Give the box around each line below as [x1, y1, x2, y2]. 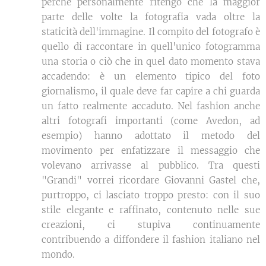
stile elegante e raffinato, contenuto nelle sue [42, 204, 260, 216]
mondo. [42, 248, 77, 260]
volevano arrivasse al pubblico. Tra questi [42, 159, 260, 171]
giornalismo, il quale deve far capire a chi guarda [42, 85, 260, 97]
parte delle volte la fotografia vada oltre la [42, 11, 260, 23]
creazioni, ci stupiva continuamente [42, 218, 260, 230]
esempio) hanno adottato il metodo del [42, 129, 260, 141]
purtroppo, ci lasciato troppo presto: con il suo [42, 189, 260, 201]
